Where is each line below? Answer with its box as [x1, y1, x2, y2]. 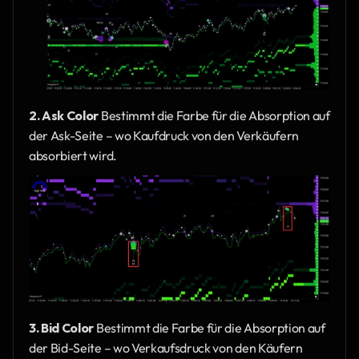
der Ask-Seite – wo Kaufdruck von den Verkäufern [29, 127, 299, 144]
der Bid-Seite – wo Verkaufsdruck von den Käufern [29, 340, 303, 357]
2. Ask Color [29, 107, 99, 124]
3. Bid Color [29, 320, 95, 337]
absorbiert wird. [29, 147, 117, 164]
